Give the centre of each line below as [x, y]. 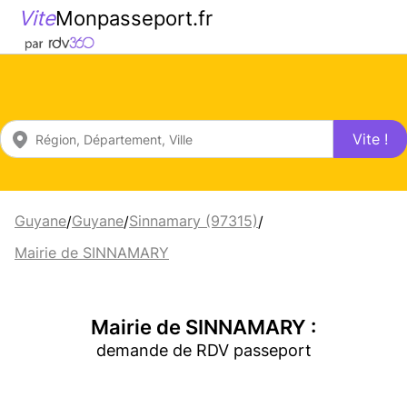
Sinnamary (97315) [194, 221]
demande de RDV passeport [203, 350]
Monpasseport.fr [134, 18]
